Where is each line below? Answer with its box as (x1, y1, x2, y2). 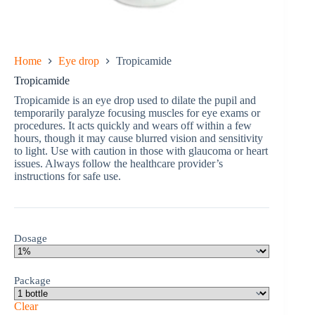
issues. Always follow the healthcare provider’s (14, 157, 223, 170)
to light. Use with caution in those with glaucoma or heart (14, 145, 268, 157)
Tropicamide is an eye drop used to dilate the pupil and (14, 94, 256, 107)
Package (14, 275, 51, 287)
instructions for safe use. (14, 170, 121, 183)
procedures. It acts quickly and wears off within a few (14, 120, 252, 132)
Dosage (14, 233, 47, 245)
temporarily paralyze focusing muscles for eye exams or (14, 107, 260, 120)
